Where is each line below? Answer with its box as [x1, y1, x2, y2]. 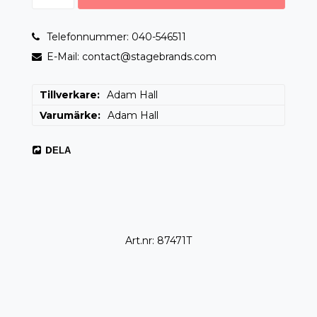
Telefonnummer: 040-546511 [47, 30, 186, 44]
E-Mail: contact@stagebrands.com [47, 50, 217, 64]
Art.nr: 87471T [125, 234, 192, 248]
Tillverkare [40, 88, 97, 102]
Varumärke [40, 109, 98, 122]
